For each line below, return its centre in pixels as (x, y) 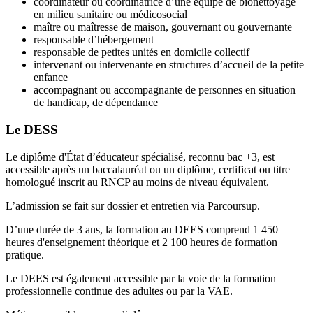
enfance (51, 78)
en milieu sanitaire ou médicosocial (110, 15)
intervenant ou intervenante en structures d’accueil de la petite (169, 65)
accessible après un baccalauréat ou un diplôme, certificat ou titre (148, 169)
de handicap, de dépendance (96, 103)
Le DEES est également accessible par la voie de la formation (141, 278)
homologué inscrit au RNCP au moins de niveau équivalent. (137, 182)
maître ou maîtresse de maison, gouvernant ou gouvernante (163, 27)
